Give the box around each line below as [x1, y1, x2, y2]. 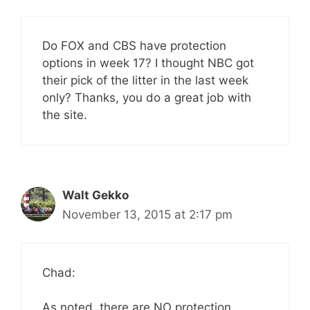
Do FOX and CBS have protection [42, 39, 226, 53]
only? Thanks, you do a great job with [42, 91, 251, 104]
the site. [42, 108, 87, 122]
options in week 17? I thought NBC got [42, 56, 254, 70]
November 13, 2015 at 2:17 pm [62, 208, 232, 221]
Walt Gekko [62, 188, 129, 202]
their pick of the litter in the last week [42, 73, 248, 87]
